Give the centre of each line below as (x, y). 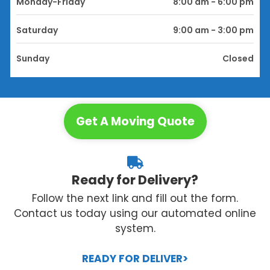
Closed (238, 58)
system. (135, 228)
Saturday (37, 30)
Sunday (33, 58)
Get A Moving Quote (135, 121)
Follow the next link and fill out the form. (135, 198)
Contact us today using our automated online (135, 213)
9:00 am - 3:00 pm (213, 30)
